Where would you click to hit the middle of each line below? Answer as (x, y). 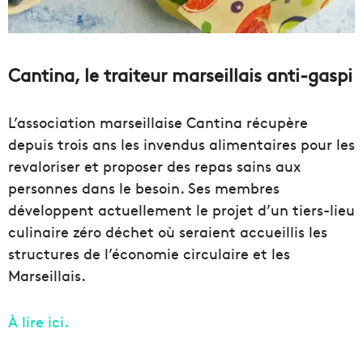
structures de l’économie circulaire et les (149, 253)
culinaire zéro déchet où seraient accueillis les (168, 231)
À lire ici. (38, 321)
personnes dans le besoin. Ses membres (144, 187)
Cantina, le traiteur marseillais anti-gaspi (180, 74)
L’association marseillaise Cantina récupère (158, 122)
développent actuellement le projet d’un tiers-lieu (181, 209)
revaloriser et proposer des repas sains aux (154, 165)
